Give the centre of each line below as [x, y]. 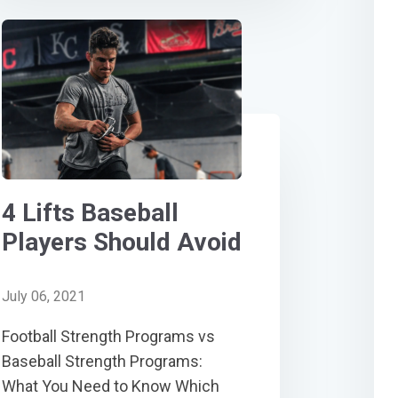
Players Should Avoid [122, 242]
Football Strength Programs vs [109, 336]
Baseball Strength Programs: [103, 361]
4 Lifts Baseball [91, 212]
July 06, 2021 [44, 296]
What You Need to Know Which [111, 386]
